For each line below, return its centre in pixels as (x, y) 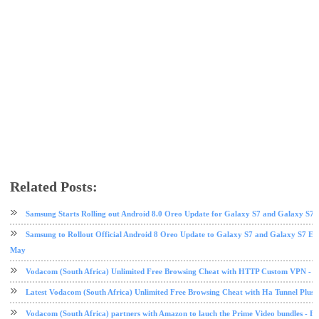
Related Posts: (53, 187)
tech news (137, 199)
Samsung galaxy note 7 (81, 199)
